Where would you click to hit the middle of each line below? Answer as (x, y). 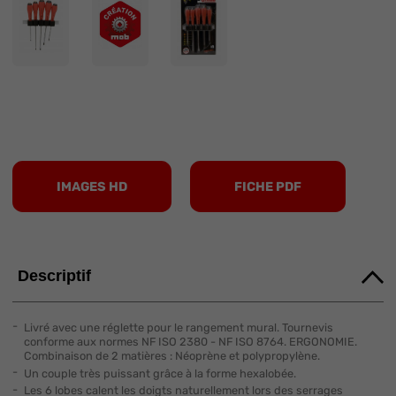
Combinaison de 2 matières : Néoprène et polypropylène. (171, 355)
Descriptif (54, 276)
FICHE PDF (268, 187)
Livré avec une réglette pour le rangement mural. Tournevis (178, 327)
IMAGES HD (91, 187)
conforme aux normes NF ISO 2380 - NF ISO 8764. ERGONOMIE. (190, 341)
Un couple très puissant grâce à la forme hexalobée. (160, 373)
